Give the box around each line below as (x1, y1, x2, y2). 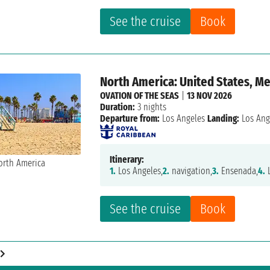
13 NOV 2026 (187, 90, 233, 102)
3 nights (135, 101, 167, 113)
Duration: (100, 101, 136, 113)
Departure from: (100, 113, 160, 125)
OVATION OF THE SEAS (100, 90, 180, 102)
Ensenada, (219, 165, 259, 177)
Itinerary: (110, 154, 145, 166)
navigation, (169, 165, 213, 177)
